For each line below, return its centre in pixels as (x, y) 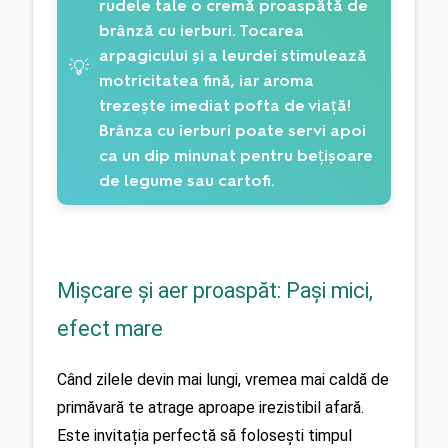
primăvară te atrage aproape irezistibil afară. (210, 408)
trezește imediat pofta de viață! (225, 105)
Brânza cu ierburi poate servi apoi (232, 130)
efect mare (110, 328)
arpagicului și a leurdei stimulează (233, 55)
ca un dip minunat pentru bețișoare (236, 155)
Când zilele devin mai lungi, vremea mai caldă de (223, 380)
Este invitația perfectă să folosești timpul (204, 436)
